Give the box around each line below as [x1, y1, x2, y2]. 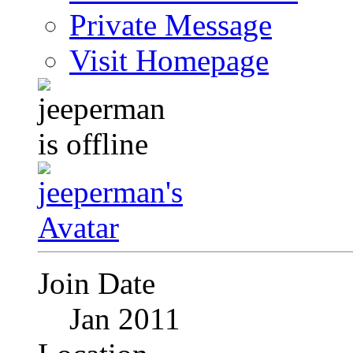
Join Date [38, 266, 155, 301]
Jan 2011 [69, 302, 180, 336]
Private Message [69, 8, 272, 43]
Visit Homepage [69, 43, 269, 78]
